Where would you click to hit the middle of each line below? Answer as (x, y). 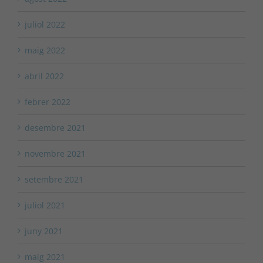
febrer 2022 (48, 102)
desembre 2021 (55, 128)
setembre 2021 (54, 180)
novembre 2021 (55, 154)
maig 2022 (45, 50)
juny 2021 (44, 231)
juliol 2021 (45, 205)
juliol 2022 (45, 25)
